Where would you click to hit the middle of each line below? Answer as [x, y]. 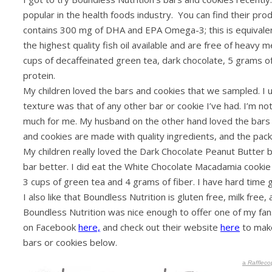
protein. [39, 76]
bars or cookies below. [71, 243]
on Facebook [51, 227]
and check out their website [160, 227]
